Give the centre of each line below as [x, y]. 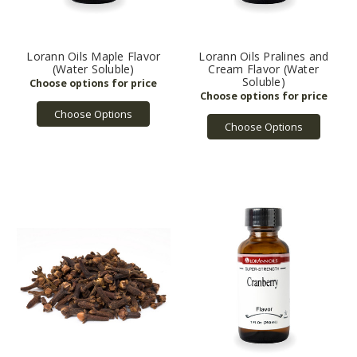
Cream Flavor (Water [264, 69]
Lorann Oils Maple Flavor [94, 57]
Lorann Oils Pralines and [264, 57]
